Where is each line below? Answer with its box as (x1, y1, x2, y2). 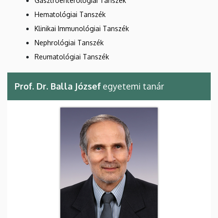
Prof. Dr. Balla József (15, 81, 101, 92)
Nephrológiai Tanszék (35, 38, 104, 47)
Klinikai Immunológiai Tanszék (35, 24, 129, 33)
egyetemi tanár (101, 81, 164, 92)
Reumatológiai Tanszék (35, 53, 109, 61)
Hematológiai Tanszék (35, 10, 106, 19)
